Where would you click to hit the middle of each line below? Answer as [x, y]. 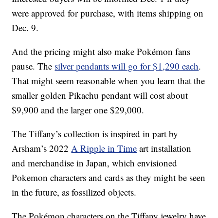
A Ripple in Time [104, 148]
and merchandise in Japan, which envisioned [95, 163]
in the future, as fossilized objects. [74, 192]
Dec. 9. [25, 28]
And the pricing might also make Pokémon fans [101, 52]
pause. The [33, 66]
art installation [164, 148]
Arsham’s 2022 [42, 148]
